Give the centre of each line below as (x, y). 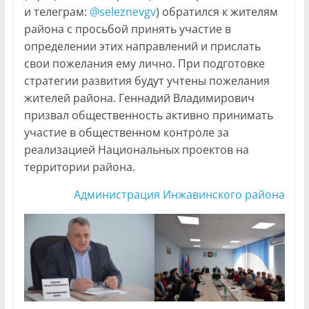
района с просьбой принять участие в (127, 29)
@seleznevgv (122, 12)
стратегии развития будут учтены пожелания (147, 81)
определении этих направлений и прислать (142, 47)
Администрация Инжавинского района (180, 195)
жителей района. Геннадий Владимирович (139, 98)
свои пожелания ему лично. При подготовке (144, 64)
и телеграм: (57, 12)
